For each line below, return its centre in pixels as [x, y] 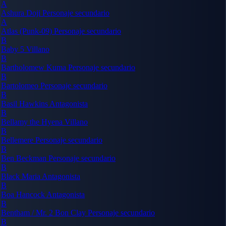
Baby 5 [14, 49]
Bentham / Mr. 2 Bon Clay [44, 212]
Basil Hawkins [25, 103]
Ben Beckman [25, 158]
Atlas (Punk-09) [27, 31]
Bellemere [18, 140]
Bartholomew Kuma [35, 67]
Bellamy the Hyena [33, 122]
